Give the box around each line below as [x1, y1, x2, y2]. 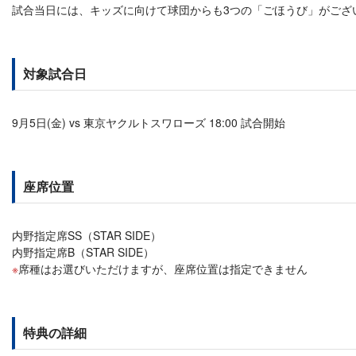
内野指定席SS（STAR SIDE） [12, 227, 161, 243]
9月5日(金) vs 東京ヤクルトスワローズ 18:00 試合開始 [12, 114, 285, 130]
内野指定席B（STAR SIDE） [12, 244, 154, 260]
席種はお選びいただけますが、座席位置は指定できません [18, 261, 308, 277]
